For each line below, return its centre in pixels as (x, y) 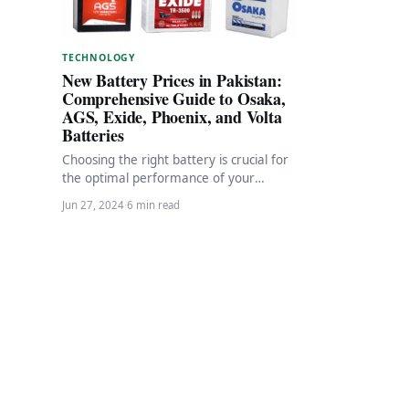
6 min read (153, 204)
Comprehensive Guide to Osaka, (174, 98)
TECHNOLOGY (99, 57)
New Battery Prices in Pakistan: (172, 80)
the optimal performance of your (158, 178)
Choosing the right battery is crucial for (175, 159)
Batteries (93, 135)
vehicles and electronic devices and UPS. (178, 196)
